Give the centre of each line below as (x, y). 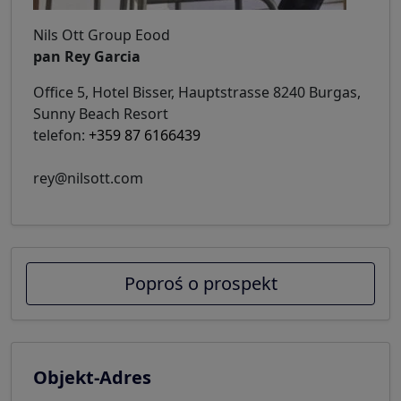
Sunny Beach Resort (101, 114)
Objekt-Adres (92, 378)
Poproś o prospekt (200, 284)
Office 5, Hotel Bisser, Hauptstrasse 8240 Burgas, (197, 93)
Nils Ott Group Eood (102, 35)
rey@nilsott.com (88, 179)
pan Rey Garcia (87, 57)
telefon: (61, 136)
